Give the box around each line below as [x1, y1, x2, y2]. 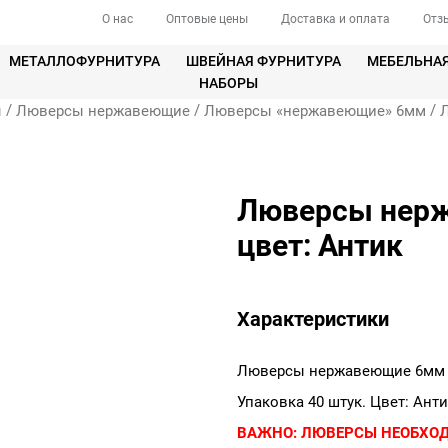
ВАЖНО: [237, 424, 298, 443]
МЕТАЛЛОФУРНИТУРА [8, 53, 160, 70]
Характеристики [237, 307, 390, 332]
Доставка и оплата [281, 12, 390, 26]
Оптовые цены [166, 12, 248, 26]
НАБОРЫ [199, 75, 259, 92]
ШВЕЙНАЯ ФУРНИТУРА [185, 53, 341, 70]
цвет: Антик [237, 228, 404, 264]
